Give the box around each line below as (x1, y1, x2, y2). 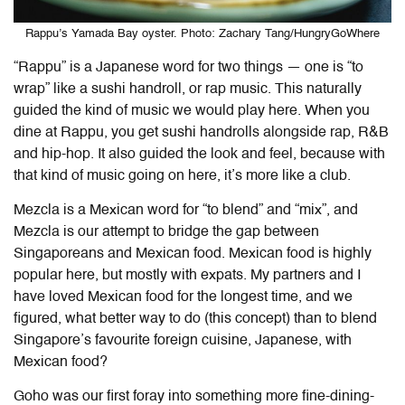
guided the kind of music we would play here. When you (14, 103, 370, 118)
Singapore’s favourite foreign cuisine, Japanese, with (14, 333, 352, 348)
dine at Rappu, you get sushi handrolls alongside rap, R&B (14, 125, 389, 140)
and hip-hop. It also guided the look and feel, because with (14, 146, 385, 162)
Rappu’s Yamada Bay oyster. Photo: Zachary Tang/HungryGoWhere (25, 27, 380, 40)
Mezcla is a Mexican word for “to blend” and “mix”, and (14, 202, 358, 218)
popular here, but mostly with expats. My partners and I (14, 268, 361, 283)
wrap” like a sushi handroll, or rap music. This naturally (14, 81, 362, 97)
